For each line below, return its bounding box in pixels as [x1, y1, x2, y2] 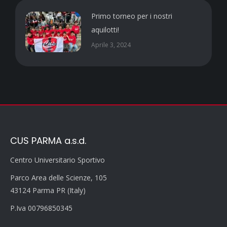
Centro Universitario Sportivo [10, 155, 105, 165]
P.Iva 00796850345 [10, 203, 72, 213]
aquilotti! [91, 25, 119, 35]
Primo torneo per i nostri [91, 11, 172, 21]
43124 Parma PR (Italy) [10, 185, 86, 196]
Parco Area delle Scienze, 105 [10, 173, 107, 183]
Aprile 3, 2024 [91, 41, 131, 50]
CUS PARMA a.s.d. [10, 134, 86, 147]
